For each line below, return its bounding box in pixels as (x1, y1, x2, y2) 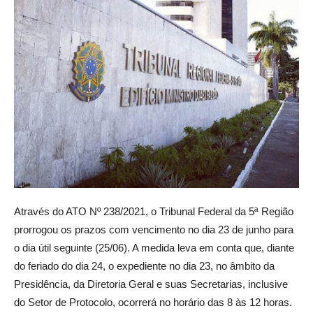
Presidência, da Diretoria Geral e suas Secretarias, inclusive (14, 278, 288, 290)
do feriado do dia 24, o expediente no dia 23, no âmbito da (14, 260, 275, 272)
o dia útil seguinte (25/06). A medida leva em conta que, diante (14, 242, 294, 254)
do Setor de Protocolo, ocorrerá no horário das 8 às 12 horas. (14, 296, 292, 308)
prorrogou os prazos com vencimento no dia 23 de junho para (14, 224, 293, 235)
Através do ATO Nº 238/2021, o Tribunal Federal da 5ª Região (14, 205, 293, 217)
